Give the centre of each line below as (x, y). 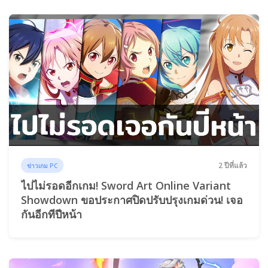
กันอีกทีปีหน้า (51, 214)
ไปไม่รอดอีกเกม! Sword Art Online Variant (126, 186)
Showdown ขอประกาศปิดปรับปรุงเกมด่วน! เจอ (132, 200)
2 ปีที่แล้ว (233, 165)
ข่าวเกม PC (42, 165)
